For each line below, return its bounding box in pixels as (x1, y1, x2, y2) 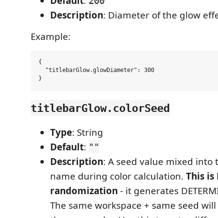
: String (72, 126, 103, 139)
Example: (31, 30, 71, 43)
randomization (50, 184, 118, 197)
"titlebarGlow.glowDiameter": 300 (38, 67, 154, 74)
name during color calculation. (50, 169, 186, 182)
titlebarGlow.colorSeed (31, 101, 170, 114)
